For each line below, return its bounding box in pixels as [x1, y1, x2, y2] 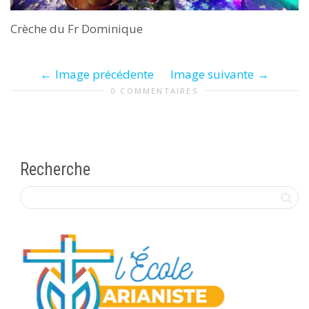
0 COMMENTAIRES [111, 85, 198, 96]
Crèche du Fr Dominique [10, 20, 143, 37]
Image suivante [170, 66, 254, 82]
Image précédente [55, 66, 154, 82]
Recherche [20, 159, 90, 179]
